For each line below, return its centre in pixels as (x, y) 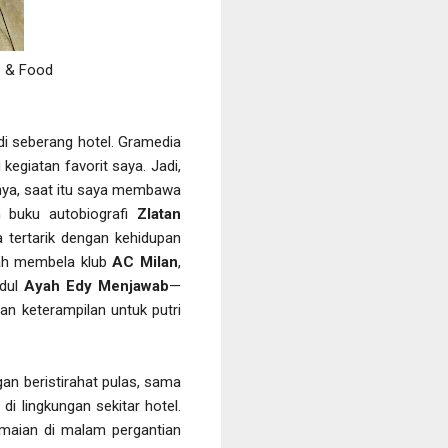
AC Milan (145, 261)
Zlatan (159, 213)
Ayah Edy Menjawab (96, 285)
